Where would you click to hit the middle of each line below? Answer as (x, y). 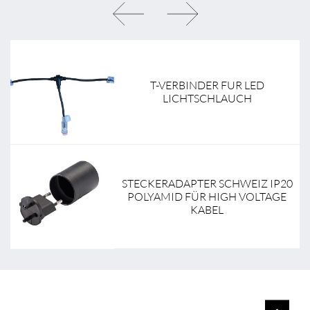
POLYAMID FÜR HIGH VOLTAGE (207, 197)
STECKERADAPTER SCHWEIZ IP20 (207, 184)
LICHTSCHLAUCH (207, 99)
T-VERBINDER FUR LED (207, 85)
